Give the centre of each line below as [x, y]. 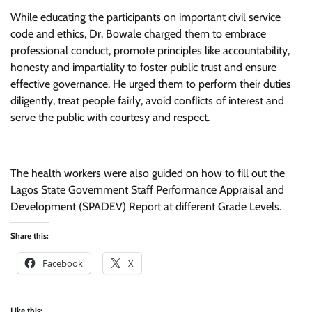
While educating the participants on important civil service [146, 17]
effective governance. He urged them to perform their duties [151, 84]
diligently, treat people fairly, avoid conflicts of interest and [147, 101]
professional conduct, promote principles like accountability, [150, 50]
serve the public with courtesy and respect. [110, 117]
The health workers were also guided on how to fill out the [148, 173]
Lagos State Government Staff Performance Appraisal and [147, 190]
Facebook [63, 263]
